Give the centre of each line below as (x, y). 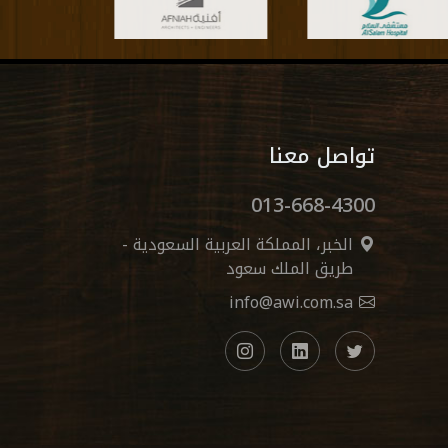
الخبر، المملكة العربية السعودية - (237, 245)
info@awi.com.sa (291, 303)
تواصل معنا (322, 156)
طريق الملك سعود (289, 269)
